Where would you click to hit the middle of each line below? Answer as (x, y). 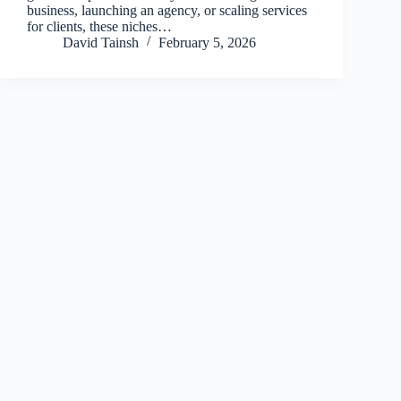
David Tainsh (101, 42)
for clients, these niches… (99, 26)
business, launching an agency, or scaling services (167, 10)
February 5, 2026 (207, 42)
